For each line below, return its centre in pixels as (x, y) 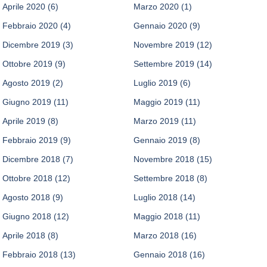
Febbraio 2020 (30, 26)
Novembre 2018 (164, 159)
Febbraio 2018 (30, 255)
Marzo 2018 (156, 236)
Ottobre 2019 (28, 64)
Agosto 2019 (27, 83)
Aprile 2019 (24, 121)
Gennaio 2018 (160, 255)
